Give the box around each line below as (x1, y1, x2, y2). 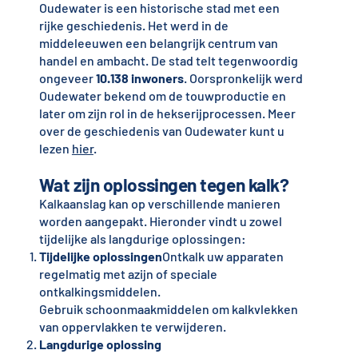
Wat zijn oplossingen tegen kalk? (38, 173, 289, 197)
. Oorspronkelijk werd (183, 70, 303, 86)
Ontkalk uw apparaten (161, 249, 284, 265)
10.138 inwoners (95, 70, 184, 86)
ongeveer (38, 70, 96, 86)
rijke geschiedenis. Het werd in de (38, 18, 229, 34)
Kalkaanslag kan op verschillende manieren (38, 196, 280, 212)
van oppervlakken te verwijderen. (38, 319, 226, 335)
